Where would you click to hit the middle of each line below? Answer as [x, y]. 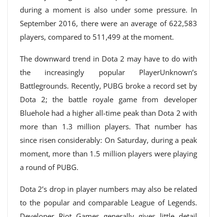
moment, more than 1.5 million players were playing [108, 154]
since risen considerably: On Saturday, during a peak [108, 140]
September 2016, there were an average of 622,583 [108, 23]
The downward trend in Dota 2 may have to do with [108, 59]
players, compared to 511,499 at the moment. [97, 37]
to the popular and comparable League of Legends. [108, 202]
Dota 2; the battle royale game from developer [108, 99]
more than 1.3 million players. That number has [108, 126]
